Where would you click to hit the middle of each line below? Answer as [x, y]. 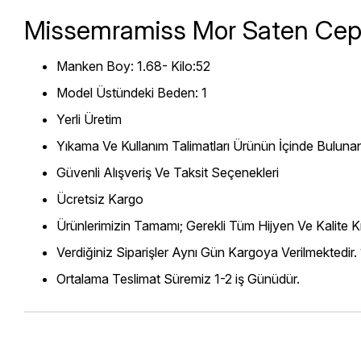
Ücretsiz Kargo [100, 199]
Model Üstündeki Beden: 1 [132, 92]
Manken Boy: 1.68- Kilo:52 [133, 66]
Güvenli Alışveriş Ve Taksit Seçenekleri [169, 172]
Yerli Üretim [89, 119]
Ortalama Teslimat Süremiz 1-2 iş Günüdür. [178, 278]
